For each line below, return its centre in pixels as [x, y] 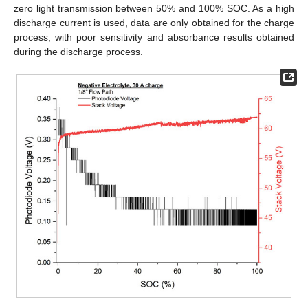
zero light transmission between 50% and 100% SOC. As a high [154, 8]
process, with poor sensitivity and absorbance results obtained [154, 37]
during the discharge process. [78, 51]
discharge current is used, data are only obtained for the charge [154, 22]
